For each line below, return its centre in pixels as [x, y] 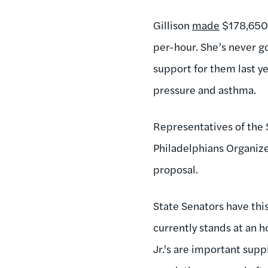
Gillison [173, 25]
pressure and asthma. [205, 89]
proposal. [176, 169]
